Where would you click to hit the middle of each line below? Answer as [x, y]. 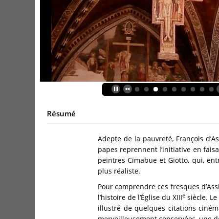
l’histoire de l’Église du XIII [140, 197]
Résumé [61, 114]
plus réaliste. [119, 171]
